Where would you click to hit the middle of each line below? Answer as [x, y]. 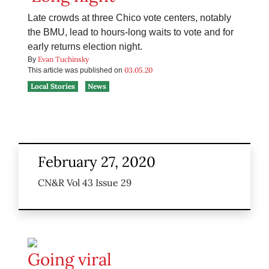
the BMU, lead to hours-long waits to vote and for [131, 32]
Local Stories [53, 86]
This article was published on [76, 71]
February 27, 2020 [97, 162]
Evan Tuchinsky [63, 59]
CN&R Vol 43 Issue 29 [85, 183]
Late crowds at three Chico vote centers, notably [129, 18]
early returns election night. [85, 47]
